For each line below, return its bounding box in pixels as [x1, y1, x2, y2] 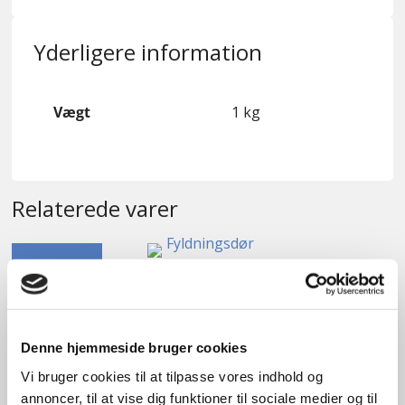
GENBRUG [29, 258, 85, 275]
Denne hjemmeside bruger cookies [21, 339, 247, 355]
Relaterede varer [11, 193, 178, 224]
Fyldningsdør [137, 278, 268, 309]
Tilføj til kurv [156, 368, 249, 389]
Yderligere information [33, 37, 262, 68]
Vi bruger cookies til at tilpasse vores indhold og [21, 368, 323, 384]
